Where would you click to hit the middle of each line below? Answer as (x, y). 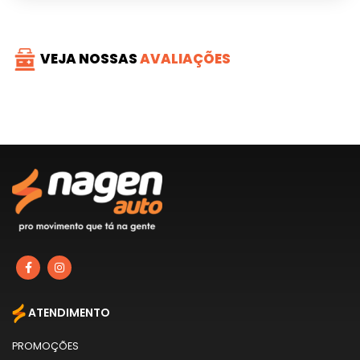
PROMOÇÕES (45, 346)
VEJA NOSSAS (89, 58)
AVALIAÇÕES (184, 58)
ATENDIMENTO (68, 313)
